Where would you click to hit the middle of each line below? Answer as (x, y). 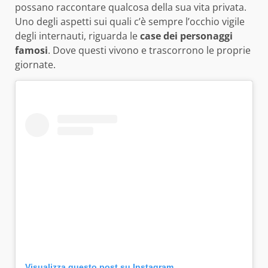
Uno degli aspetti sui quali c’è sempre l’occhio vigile (130, 21)
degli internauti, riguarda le (77, 36)
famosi (31, 50)
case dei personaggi (186, 36)
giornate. (35, 64)
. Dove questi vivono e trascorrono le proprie (149, 50)
